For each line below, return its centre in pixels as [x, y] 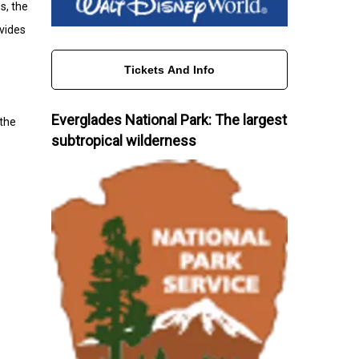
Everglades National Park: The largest [169, 119]
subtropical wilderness [123, 140]
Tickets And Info [169, 69]
